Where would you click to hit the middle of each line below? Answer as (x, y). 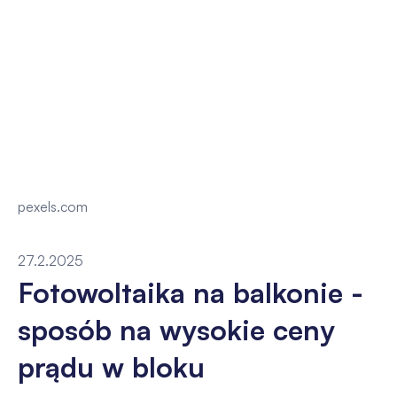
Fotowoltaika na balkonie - (190, 292)
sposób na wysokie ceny (176, 329)
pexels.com (52, 207)
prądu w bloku (111, 366)
